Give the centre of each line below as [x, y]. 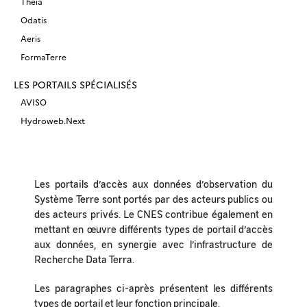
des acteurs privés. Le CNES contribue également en [153, 214]
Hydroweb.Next [53, 120]
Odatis [34, 20]
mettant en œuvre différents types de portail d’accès [153, 229]
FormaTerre [44, 57]
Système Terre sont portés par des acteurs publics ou [153, 199]
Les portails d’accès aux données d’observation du [153, 184]
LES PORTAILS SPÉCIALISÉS [75, 84]
